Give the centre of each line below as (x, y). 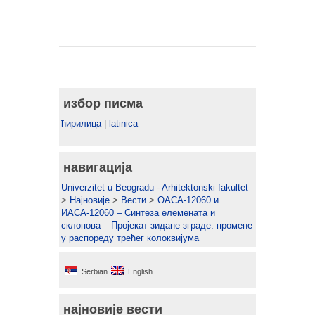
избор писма (103, 103)
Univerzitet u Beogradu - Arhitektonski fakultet (155, 187)
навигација (98, 167)
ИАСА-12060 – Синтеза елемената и (138, 213)
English (140, 271)
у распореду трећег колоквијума (130, 238)
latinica (123, 123)
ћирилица (81, 123)
